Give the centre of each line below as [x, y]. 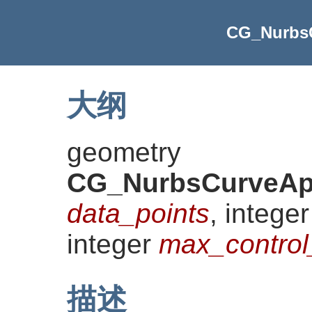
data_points [138, 213]
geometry [124, 152]
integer [113, 244]
